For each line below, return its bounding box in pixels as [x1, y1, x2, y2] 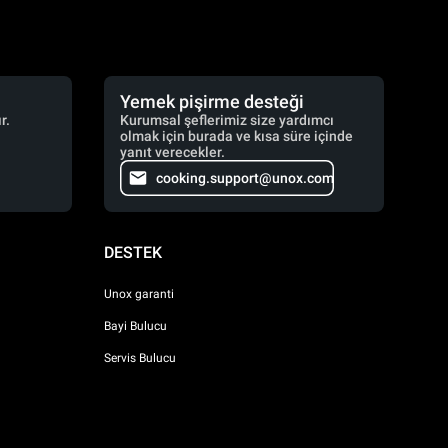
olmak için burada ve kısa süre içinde [120, 128, 353, 144]
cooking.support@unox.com [156, 170, 334, 186]
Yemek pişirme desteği [120, 91, 304, 112]
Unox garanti [104, 286, 174, 301]
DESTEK [104, 243, 162, 262]
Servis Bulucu [104, 350, 176, 365]
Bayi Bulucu [104, 318, 167, 333]
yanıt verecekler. [120, 144, 225, 160]
